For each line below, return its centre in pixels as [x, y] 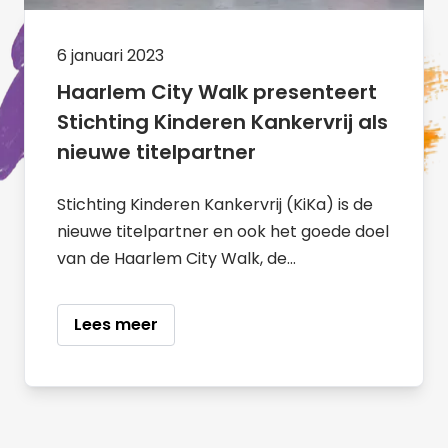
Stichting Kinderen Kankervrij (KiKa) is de [215, 205]
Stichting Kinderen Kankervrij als [222, 122]
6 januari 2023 [110, 56]
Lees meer [116, 325]
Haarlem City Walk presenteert [217, 92]
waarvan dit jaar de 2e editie [167, 313]
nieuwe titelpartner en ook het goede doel [223, 232]
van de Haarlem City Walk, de [172, 259]
